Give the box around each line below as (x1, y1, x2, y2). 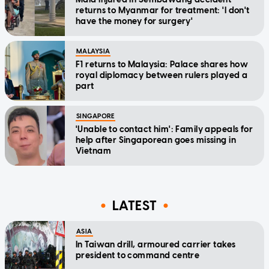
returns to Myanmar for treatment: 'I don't (76, 5, 250, 16)
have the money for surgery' (76, 16, 193, 27)
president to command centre (76, 250, 200, 261)
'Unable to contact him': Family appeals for (76, 124, 253, 135)
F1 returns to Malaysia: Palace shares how (76, 59, 249, 70)
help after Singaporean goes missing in (76, 135, 236, 146)
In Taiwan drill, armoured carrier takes (76, 240, 236, 250)
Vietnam (76, 146, 111, 157)
